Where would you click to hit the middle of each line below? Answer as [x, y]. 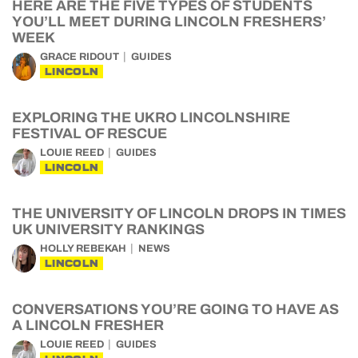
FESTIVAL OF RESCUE [89, 133]
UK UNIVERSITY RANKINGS [108, 229]
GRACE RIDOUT [80, 57]
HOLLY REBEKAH [83, 249]
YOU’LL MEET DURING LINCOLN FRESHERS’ [169, 22]
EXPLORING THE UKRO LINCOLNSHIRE [151, 117]
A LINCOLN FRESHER [88, 325]
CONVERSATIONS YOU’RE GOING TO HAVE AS [175, 309]
